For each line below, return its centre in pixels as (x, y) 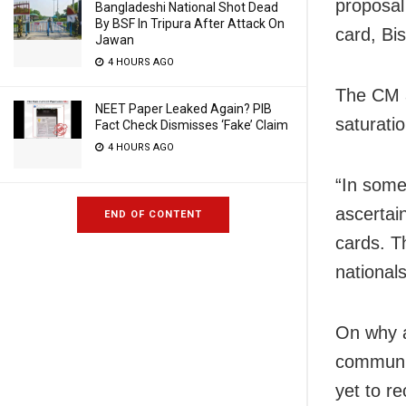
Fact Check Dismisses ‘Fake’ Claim (192, 125)
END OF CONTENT (153, 214)
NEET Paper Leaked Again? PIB (184, 109)
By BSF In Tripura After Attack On (190, 24)
